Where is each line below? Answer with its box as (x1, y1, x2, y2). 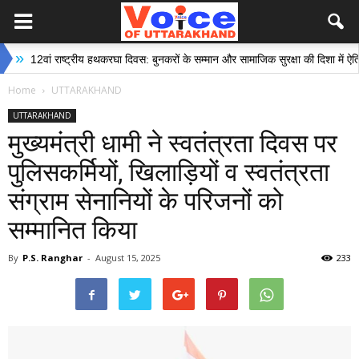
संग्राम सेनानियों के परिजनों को (8, 186, 283, 216)
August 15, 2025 (95, 252, 160, 264)
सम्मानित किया (8, 215, 137, 245)
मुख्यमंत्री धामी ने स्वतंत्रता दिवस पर (8, 128, 337, 159)
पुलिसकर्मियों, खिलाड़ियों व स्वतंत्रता (8, 157, 329, 188)
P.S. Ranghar (22, 252, 83, 264)
